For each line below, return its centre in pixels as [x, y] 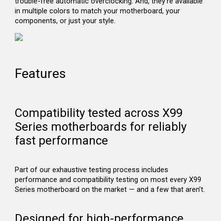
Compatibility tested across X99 [99, 113]
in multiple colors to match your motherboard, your [97, 11]
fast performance [61, 141]
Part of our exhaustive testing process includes [92, 170]
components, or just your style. [65, 21]
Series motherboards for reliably [101, 127]
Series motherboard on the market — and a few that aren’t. [110, 190]
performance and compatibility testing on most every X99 [108, 180]
